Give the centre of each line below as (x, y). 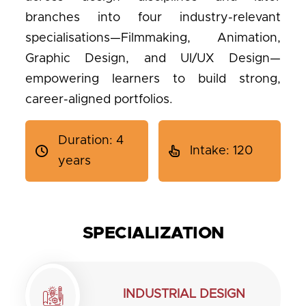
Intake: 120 (221, 151)
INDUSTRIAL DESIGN (184, 294)
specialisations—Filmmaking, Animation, (153, 38)
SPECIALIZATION (153, 233)
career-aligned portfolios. (99, 100)
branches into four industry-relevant (153, 18)
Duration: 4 (91, 141)
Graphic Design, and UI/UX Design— (153, 59)
